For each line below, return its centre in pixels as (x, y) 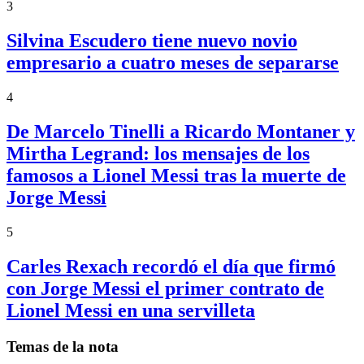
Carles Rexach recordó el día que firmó (171, 266)
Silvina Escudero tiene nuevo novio (152, 41)
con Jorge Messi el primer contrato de (165, 288)
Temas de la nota (63, 346)
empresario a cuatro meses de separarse (173, 63)
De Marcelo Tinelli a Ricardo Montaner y (181, 132)
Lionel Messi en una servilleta (131, 310)
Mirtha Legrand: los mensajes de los (158, 154)
